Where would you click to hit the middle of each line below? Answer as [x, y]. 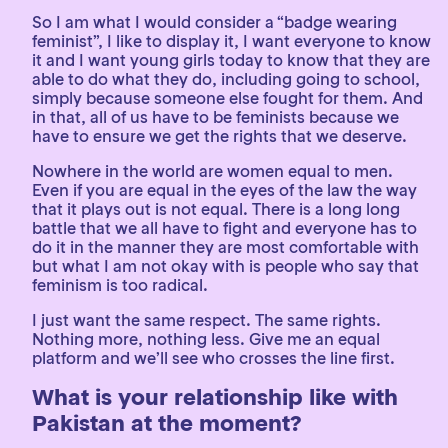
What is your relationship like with [215, 397]
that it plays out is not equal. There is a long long [216, 209]
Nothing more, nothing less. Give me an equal [206, 339]
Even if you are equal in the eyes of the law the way [224, 190]
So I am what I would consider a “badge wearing [214, 22]
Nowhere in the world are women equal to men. [212, 171]
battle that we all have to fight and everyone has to [224, 228]
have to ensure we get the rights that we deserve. [219, 136]
